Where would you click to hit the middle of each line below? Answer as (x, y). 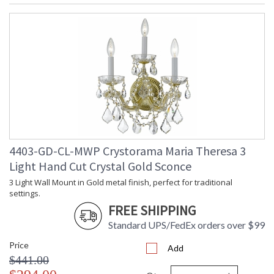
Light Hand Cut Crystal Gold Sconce (100, 166)
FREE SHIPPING (152, 211)
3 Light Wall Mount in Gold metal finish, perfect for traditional (121, 183)
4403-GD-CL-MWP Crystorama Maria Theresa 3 (128, 151)
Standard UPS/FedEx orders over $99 (187, 225)
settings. (25, 194)
